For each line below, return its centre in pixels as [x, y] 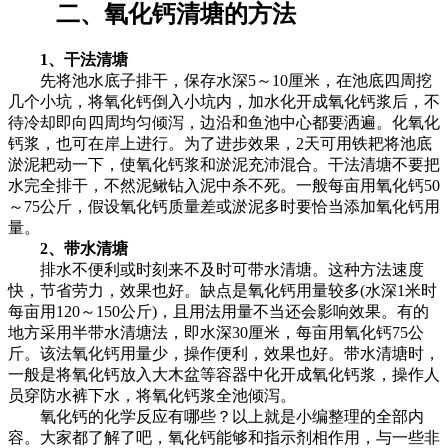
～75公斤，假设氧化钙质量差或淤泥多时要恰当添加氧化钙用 [224, 206]
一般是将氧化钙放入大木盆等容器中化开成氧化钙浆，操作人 [224, 374]
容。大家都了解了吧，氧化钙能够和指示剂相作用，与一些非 [224, 437]
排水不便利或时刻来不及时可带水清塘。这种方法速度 [216, 269]
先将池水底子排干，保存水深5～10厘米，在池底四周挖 [220, 80]
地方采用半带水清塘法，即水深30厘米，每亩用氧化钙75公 [216, 332]
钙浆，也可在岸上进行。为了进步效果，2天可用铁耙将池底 [220, 143]
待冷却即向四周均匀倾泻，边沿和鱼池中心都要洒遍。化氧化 [224, 122]
